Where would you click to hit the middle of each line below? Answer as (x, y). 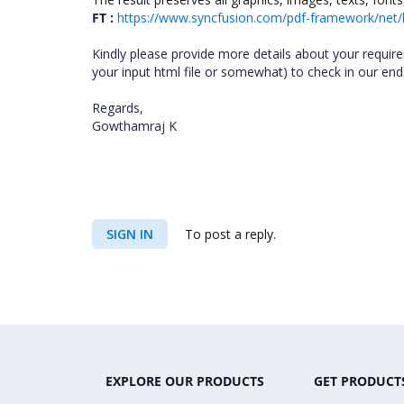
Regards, (119, 108)
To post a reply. (229, 234)
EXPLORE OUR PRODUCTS (185, 381)
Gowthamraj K (136, 126)
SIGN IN (130, 234)
